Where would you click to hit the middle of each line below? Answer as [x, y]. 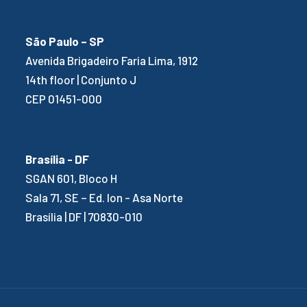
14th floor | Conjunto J [81, 80]
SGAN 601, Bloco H [71, 179]
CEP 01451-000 [64, 99]
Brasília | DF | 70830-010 [84, 217]
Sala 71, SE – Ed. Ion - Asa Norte [104, 198]
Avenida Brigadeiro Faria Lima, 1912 [112, 61]
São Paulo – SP [65, 41]
